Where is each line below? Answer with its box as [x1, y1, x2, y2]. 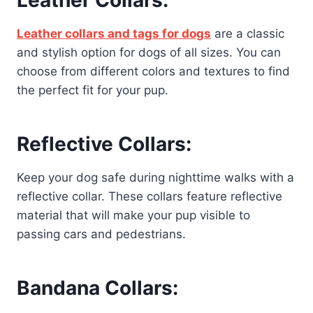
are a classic [211, 27, 284, 41]
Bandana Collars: [17, 276, 178, 300]
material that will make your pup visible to [17, 208, 250, 223]
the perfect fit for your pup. [17, 83, 168, 98]
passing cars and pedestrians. [17, 227, 186, 242]
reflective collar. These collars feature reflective [17, 189, 282, 204]
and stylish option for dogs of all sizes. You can [17, 45, 281, 60]
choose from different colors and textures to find [17, 64, 290, 79]
